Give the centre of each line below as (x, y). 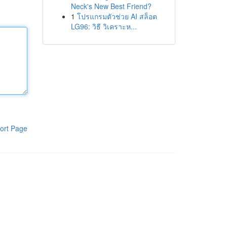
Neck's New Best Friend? (111, 6)
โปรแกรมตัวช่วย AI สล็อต (117, 16)
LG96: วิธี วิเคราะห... (104, 26)
